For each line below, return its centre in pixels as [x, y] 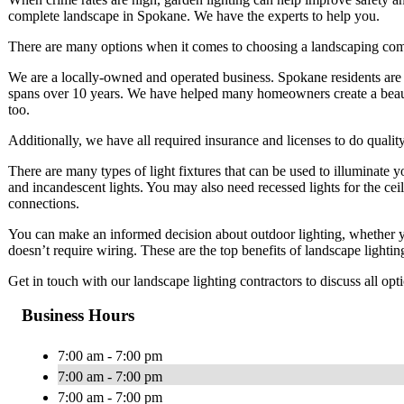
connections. [44, 203]
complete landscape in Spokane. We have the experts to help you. [194, 15]
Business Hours [78, 316]
